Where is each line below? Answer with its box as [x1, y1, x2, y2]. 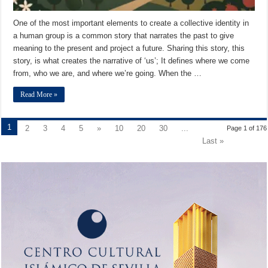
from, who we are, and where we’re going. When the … [13, 68, 202, 78]
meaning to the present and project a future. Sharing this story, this [13, 43, 245, 53]
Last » [202, 136, 224, 145]
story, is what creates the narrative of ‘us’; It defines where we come [13, 56, 250, 65]
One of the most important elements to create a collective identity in [13, 18, 249, 28]
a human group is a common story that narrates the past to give [13, 31, 234, 40]
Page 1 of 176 [226, 124, 267, 132]
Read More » [20, 90, 58, 99]
